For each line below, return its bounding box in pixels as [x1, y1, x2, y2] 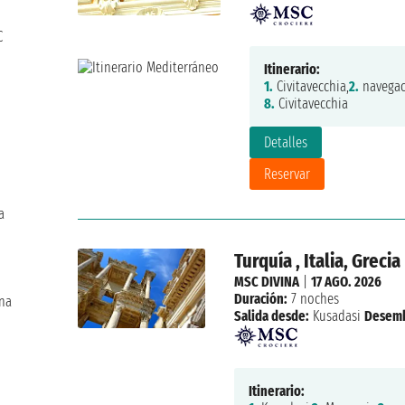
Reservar [263, 165, 310, 184]
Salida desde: [234, 307, 310, 325]
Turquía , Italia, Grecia [234, 249, 401, 274]
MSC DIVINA [234, 273, 300, 291]
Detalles [263, 134, 307, 152]
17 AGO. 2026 [311, 273, 382, 291]
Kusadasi [313, 307, 362, 325]
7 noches [287, 290, 340, 308]
